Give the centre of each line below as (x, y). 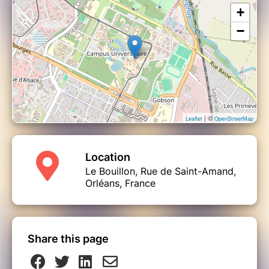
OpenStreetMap (234, 119)
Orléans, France (120, 183)
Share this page (68, 239)
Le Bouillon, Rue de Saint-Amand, (161, 171)
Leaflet (194, 119)
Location (108, 157)
